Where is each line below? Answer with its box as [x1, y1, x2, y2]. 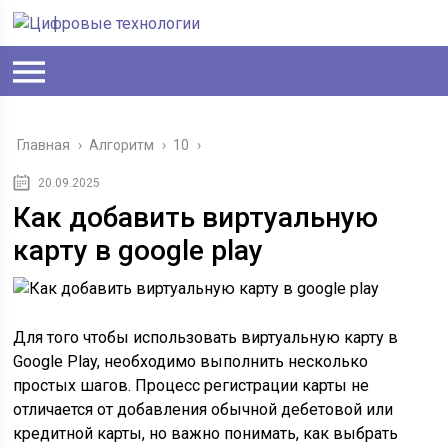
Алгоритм [89, 137, 155, 153]
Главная [17, 137, 71, 153]
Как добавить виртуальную [13, 201, 379, 234]
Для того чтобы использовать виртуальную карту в [13, 328, 399, 347]
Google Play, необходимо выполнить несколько [13, 352, 369, 371]
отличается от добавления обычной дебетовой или [13, 400, 394, 419]
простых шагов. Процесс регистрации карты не [13, 376, 370, 395]
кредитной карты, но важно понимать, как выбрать [13, 424, 399, 443]
